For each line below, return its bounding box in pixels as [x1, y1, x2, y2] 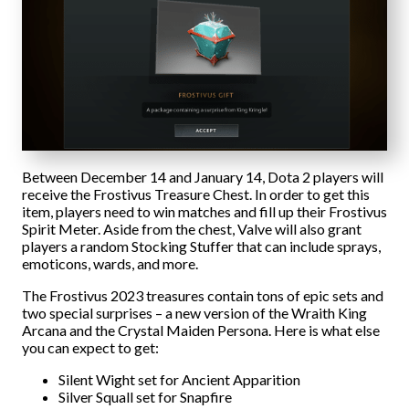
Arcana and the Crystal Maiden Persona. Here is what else [22, 321, 380, 340]
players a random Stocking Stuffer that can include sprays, [22, 237, 381, 256]
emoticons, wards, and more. [22, 255, 198, 273]
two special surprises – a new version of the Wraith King [22, 304, 367, 322]
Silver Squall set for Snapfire [58, 388, 232, 406]
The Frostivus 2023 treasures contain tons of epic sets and [22, 287, 383, 305]
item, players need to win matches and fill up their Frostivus [22, 203, 387, 221]
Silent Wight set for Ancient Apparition [58, 371, 300, 389]
